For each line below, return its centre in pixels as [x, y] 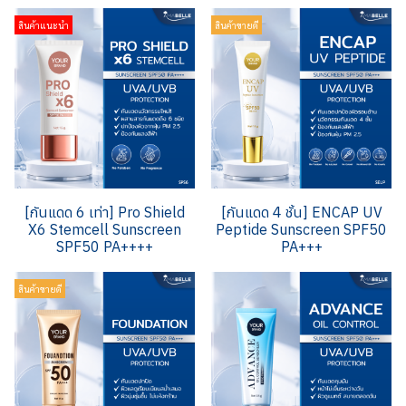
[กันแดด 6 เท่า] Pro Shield [105, 212]
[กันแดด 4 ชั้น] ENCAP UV [301, 212]
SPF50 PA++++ [105, 246]
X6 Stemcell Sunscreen [105, 229]
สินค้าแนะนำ [43, 25]
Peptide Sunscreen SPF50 [301, 229]
